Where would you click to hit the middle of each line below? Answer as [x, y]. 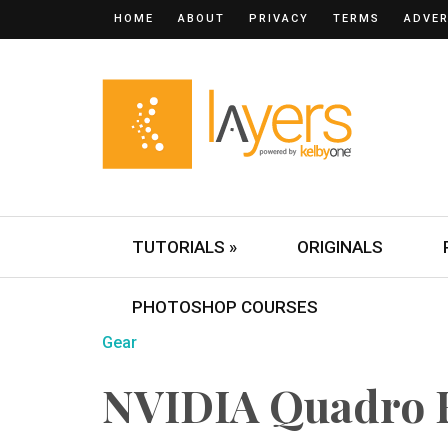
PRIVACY [279, 18]
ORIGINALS [340, 247]
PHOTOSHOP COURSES [225, 307]
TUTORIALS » [184, 247]
